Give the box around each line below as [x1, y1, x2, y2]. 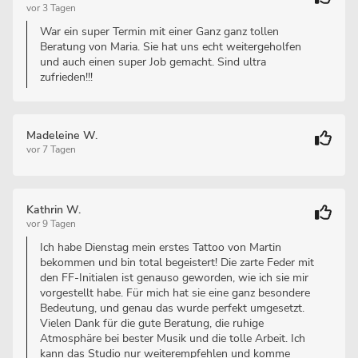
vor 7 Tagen [26, 143, 76, 156]
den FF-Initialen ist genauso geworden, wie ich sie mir [40, 270, 308, 285]
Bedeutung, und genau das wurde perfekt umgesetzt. [40, 300, 304, 316]
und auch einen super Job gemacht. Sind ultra [40, 54, 266, 70]
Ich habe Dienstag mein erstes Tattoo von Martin [40, 240, 281, 255]
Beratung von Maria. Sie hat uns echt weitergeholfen [40, 39, 301, 54]
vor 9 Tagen [26, 217, 76, 230]
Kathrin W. [26, 202, 81, 217]
